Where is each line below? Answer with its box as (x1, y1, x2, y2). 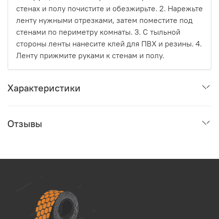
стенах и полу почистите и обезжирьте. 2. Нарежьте (16, 3, 203, 13)
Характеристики (7, 81, 81, 94)
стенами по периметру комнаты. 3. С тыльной (16, 26, 180, 37)
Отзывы (7, 117, 42, 130)
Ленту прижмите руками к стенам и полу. (16, 50, 164, 60)
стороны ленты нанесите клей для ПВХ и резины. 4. (16, 38, 202, 48)
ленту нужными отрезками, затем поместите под (16, 15, 193, 25)
